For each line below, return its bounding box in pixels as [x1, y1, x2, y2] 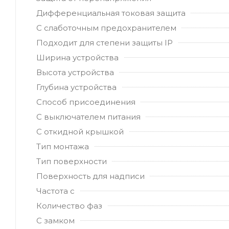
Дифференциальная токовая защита [36, 8, 186, 18]
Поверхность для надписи [36, 171, 145, 181]
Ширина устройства [36, 52, 119, 62]
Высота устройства [36, 67, 114, 77]
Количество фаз [36, 200, 102, 211]
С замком [36, 215, 75, 225]
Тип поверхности [36, 156, 107, 166]
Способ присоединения [36, 97, 135, 107]
